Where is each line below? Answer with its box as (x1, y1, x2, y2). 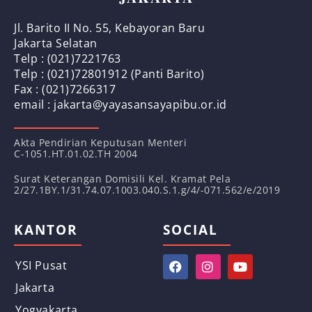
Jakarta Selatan (14, 36, 97, 52)
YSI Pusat (15, 258, 68, 274)
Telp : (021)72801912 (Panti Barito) (14, 66, 205, 82)
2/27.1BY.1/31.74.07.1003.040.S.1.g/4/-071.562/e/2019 (14, 183, 280, 197)
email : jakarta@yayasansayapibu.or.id (14, 97, 227, 113)
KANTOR (14, 221, 78, 240)
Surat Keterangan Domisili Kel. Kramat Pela (14, 172, 234, 186)
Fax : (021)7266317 (14, 81, 116, 97)
